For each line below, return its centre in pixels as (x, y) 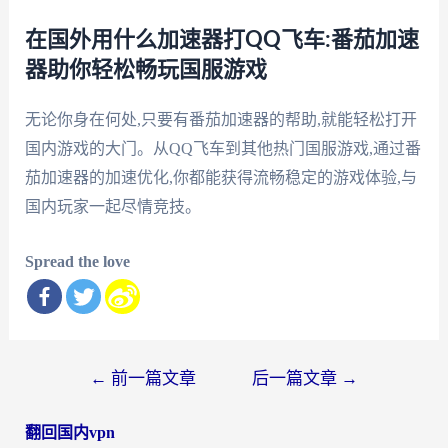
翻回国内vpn (69, 432)
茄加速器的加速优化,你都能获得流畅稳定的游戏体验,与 (220, 178)
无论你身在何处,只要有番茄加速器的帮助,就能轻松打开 (220, 120)
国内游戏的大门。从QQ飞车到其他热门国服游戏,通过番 (222, 149)
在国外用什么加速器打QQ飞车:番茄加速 (221, 40)
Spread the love (77, 261)
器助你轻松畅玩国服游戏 (145, 70)
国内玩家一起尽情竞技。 (112, 207)
